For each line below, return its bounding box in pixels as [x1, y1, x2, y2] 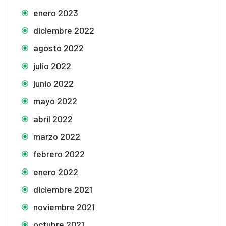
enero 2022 [33, 165, 78, 177]
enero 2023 [33, 7, 78, 18]
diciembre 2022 [33, 24, 94, 36]
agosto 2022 [33, 42, 84, 53]
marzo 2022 [33, 130, 80, 142]
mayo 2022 [33, 95, 77, 106]
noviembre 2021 [33, 201, 95, 212]
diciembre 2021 [33, 183, 92, 195]
